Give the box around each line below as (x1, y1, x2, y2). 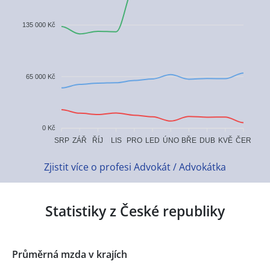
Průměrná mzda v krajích (12, 248, 127, 262)
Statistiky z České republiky (45, 201, 225, 221)
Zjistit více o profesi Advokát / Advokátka (44, 160, 226, 174)
